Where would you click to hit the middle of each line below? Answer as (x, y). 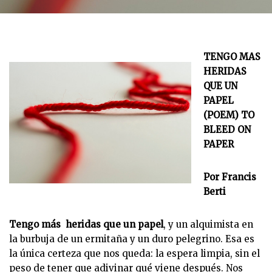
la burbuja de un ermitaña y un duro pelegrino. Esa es (132, 239)
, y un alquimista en (208, 224)
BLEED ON (227, 130)
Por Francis (230, 177)
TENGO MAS (232, 57)
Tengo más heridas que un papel (86, 224)
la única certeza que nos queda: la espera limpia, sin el (134, 253)
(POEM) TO (229, 115)
